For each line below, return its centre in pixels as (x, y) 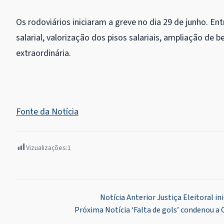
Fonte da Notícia (47, 112)
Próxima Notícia (102, 210)
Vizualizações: (47, 148)
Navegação (44, 200)
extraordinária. (43, 53)
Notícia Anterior (128, 198)
